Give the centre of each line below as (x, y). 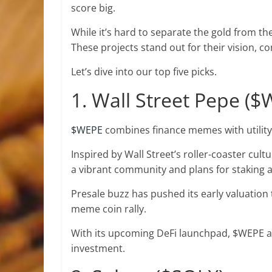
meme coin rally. (110, 209)
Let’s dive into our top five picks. (145, 72)
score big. (94, 8)
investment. (98, 248)
